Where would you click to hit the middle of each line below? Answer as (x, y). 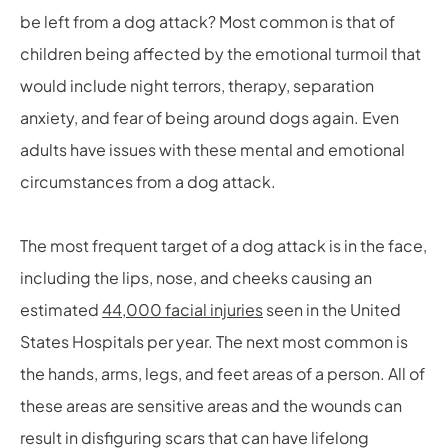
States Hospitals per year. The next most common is (214, 341)
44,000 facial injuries (182, 309)
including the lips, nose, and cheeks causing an (196, 277)
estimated (61, 309)
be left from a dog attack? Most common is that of (207, 21)
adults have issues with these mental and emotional (212, 149)
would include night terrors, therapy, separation (197, 85)
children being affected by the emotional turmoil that (220, 53)
